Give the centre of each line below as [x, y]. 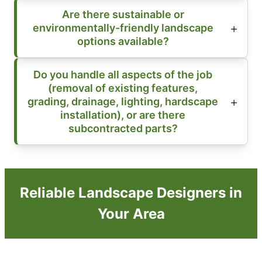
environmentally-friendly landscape [123, 28]
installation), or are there [123, 115]
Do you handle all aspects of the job [123, 75]
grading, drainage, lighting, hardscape [123, 102]
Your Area [131, 214]
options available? [123, 42]
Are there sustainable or [123, 15]
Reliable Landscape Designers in [131, 193]
